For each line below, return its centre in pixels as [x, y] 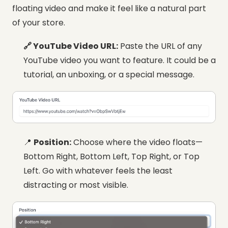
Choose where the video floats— [137, 142]
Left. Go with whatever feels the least [98, 171]
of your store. [39, 22]
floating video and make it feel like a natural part [109, 8]
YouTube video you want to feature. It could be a [120, 60]
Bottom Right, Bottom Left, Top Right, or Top [111, 157]
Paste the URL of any [160, 46]
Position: [52, 142]
